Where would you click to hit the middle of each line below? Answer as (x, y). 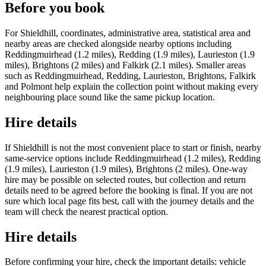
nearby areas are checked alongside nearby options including (118, 43)
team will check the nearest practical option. (86, 211)
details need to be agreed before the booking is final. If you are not (129, 190)
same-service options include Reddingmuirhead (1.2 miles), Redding (133, 158)
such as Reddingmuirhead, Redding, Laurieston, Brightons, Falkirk (130, 75)
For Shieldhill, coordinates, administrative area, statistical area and (128, 33)
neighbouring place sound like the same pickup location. (110, 97)
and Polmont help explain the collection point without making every (132, 86)
